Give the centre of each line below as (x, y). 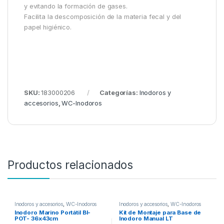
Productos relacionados (70, 165)
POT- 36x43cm (36, 218)
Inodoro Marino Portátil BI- (52, 212)
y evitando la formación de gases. (76, 6)
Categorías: (119, 93)
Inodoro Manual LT (146, 218)
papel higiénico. (48, 27)
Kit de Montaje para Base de (160, 212)
